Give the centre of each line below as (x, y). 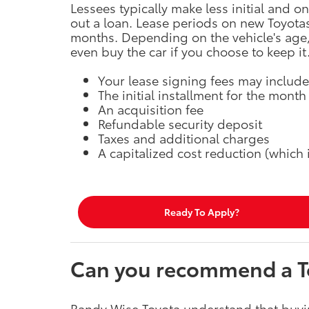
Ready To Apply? (201, 212)
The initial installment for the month (202, 94)
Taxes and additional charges (184, 138)
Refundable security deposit (180, 123)
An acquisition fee (151, 109)
